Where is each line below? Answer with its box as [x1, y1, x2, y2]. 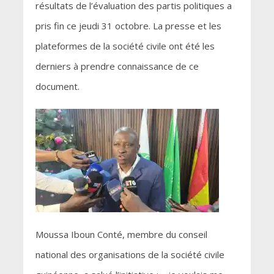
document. [35, 80, 80, 93]
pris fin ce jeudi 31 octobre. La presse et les [35, 20, 221, 32]
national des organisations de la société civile [35, 248, 224, 261]
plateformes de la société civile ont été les [35, 40, 215, 53]
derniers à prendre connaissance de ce [35, 60, 199, 73]
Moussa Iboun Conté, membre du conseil [35, 228, 207, 241]
